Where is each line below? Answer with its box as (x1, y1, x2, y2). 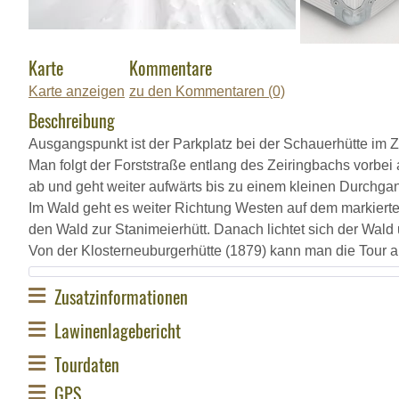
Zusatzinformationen (54, 282, 188, 310)
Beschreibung (28, 107, 115, 134)
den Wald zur (28, 222, 115, 237)
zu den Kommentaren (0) (129, 84, 285, 99)
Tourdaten (54, 350, 119, 378)
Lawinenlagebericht (54, 316, 181, 344)
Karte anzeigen (28, 84, 125, 99)
